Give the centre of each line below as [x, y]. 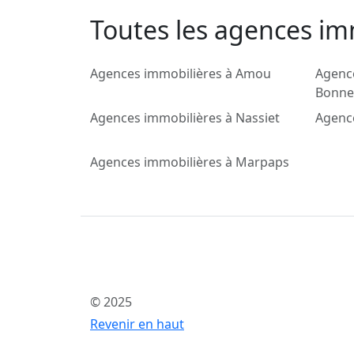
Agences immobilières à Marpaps [190, 162]
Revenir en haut [137, 324]
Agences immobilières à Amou [181, 74]
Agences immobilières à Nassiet [185, 118]
